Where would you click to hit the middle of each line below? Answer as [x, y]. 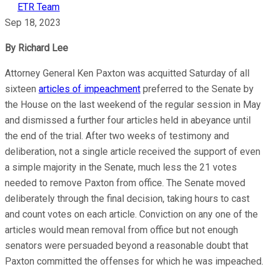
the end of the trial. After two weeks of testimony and [117, 136]
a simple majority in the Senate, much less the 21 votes [121, 167]
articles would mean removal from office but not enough [121, 230]
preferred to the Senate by [197, 89]
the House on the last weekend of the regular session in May [133, 104]
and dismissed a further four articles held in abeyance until [128, 120]
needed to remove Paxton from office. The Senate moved [125, 183]
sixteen [22, 89]
